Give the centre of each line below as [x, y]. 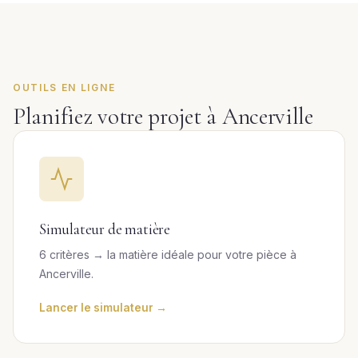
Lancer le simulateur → [103, 308]
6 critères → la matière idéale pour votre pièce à [168, 255]
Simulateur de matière [105, 229]
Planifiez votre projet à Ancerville [163, 116]
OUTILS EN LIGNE [64, 88]
